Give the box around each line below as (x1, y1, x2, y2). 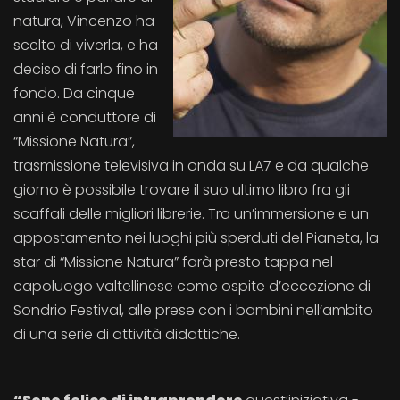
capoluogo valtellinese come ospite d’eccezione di (13, 276, 371, 296)
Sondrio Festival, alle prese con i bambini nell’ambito (13, 300, 373, 321)
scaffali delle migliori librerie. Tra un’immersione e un (13, 204, 369, 224)
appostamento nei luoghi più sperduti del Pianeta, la (13, 228, 379, 248)
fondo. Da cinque (13, 83, 135, 104)
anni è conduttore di (13, 107, 156, 128)
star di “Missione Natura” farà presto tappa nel (13, 252, 333, 272)
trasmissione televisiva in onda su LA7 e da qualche (13, 155, 369, 176)
